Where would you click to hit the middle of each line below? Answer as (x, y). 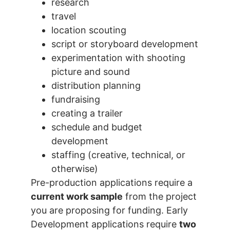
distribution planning (96, 86)
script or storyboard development (125, 44)
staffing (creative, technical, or (118, 155)
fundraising (76, 100)
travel (64, 16)
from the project (160, 197)
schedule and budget (97, 127)
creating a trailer (87, 113)
